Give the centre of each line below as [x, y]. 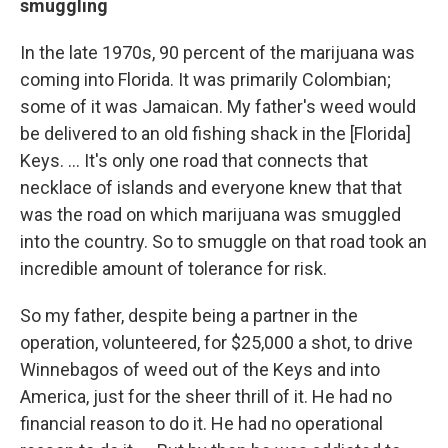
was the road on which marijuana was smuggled [210, 215]
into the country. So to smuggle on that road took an [223, 242]
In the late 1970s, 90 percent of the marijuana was [217, 53]
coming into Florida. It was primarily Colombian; [205, 80]
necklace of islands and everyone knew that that [211, 188]
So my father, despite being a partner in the [189, 316]
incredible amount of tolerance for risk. [173, 269]
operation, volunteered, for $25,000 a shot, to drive [216, 343]
